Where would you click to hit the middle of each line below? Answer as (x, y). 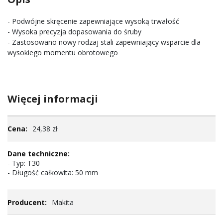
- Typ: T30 (24, 163)
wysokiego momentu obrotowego (63, 53)
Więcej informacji (53, 99)
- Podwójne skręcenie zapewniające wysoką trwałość (93, 21)
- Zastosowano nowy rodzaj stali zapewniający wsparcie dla (104, 42)
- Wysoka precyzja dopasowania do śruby (74, 32)
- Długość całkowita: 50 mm (53, 172)
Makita (63, 202)
